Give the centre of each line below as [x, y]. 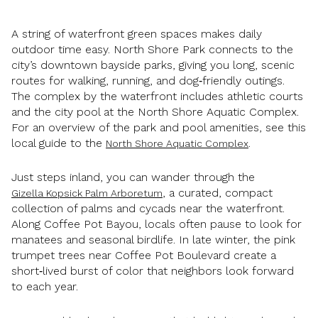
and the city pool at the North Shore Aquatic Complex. [155, 111]
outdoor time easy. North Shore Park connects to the [152, 49]
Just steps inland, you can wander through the [133, 177]
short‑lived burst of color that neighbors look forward [153, 271]
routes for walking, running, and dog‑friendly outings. [148, 80]
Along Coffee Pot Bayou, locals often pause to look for [157, 224]
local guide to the [59, 143]
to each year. [45, 287]
